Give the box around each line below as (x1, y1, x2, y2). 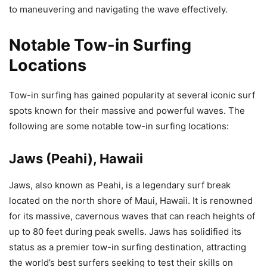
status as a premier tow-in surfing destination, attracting (9, 241, 246, 253)
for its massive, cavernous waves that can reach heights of (9, 210, 255, 222)
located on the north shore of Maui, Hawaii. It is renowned (9, 195, 253, 207)
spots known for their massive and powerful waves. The (9, 105, 245, 117)
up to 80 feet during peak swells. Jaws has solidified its (9, 226, 241, 238)
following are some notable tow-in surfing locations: (9, 120, 229, 132)
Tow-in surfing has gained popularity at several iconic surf (9, 89, 255, 101)
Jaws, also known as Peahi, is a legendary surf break (9, 179, 231, 191)
